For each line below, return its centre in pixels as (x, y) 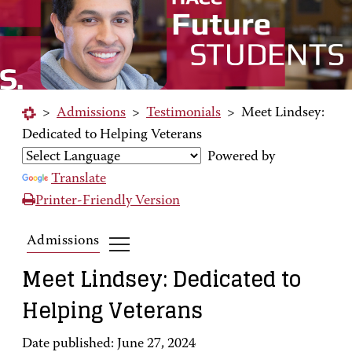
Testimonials (183, 113)
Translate (79, 179)
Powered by (238, 157)
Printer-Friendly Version (108, 201)
